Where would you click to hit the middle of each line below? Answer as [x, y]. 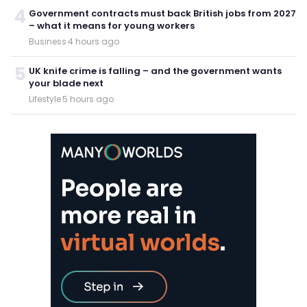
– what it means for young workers [112, 26]
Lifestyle [45, 99]
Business [48, 42]
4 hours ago [94, 42]
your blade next [66, 84]
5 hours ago [88, 99]
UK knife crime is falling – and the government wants [155, 71]
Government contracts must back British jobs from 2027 [162, 14]
